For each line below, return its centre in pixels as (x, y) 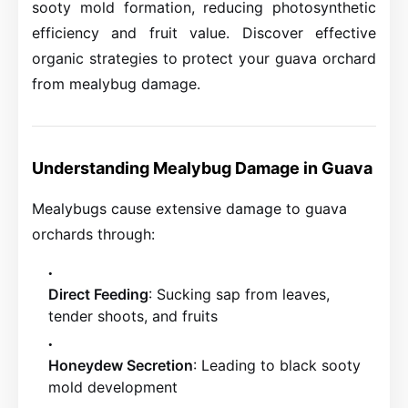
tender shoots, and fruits (133, 316)
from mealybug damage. (116, 84)
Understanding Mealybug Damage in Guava (202, 168)
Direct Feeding (98, 294)
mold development (113, 387)
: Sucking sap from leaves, (239, 294)
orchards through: (93, 234)
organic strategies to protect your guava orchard (204, 58)
